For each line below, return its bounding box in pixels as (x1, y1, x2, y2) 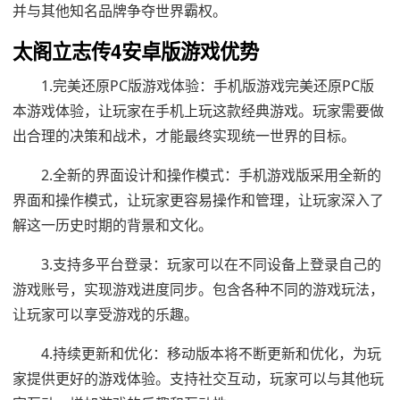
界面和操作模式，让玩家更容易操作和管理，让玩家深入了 (12, 189, 384, 210)
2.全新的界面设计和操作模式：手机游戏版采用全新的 (41, 164, 381, 185)
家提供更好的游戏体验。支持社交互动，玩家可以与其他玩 (12, 368, 384, 388)
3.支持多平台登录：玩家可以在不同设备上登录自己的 (41, 254, 381, 274)
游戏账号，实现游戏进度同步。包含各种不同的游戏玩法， (12, 279, 384, 299)
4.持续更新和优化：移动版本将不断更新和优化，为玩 (41, 343, 381, 363)
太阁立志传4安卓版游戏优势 (12, 36, 259, 65)
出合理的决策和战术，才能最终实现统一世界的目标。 (12, 125, 355, 146)
